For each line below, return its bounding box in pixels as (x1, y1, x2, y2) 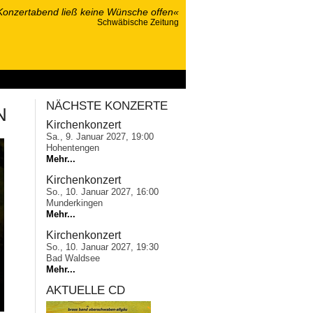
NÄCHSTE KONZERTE (46, 99, 168, 112)
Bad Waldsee (46, 252, 101, 263)
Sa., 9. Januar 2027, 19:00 (46, 131, 154, 142)
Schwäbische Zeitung (97, 17, 179, 27)
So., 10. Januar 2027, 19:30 (46, 241, 159, 252)
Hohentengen (46, 142, 100, 153)
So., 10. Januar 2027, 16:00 (46, 186, 159, 197)
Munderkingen (46, 197, 103, 208)
